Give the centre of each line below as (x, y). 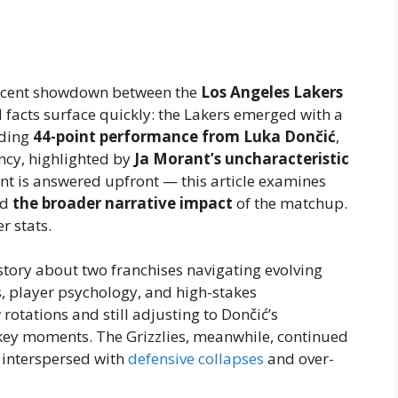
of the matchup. (290, 203)
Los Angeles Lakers (272, 92)
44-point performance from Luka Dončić (184, 136)
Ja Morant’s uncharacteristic (242, 158)
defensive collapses (196, 359)
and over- (299, 359)
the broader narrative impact (123, 203)
